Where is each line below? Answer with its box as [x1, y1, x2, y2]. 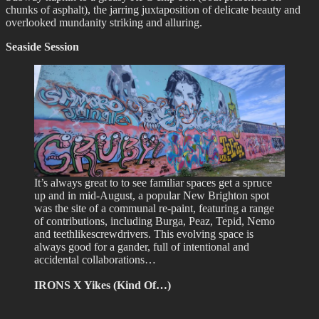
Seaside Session [6, 40, 79, 53]
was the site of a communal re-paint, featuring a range [34, 202, 274, 215]
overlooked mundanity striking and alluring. [6, 16, 202, 28]
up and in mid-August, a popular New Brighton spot [34, 189, 269, 202]
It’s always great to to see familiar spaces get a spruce [34, 177, 272, 189]
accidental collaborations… [34, 253, 156, 266]
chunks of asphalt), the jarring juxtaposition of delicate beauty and [6, 3, 300, 16]
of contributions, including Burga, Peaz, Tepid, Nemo [34, 215, 275, 228]
